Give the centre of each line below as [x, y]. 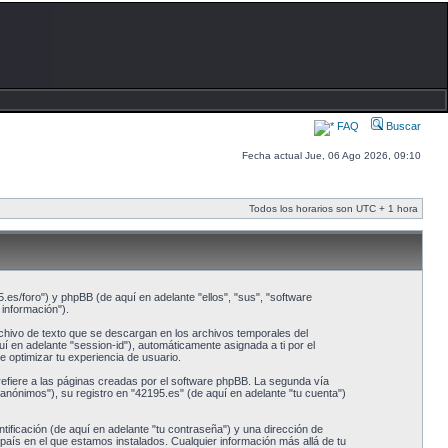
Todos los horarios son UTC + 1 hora [333, 208]
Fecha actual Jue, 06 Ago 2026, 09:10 [331, 155]
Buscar [402, 126]
